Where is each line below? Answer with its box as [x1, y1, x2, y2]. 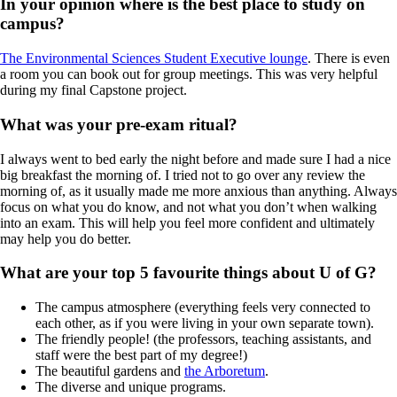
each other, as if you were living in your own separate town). [35, 315, 374, 331]
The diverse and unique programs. [35, 378, 226, 394]
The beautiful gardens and [35, 362, 184, 378]
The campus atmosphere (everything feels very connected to [35, 299, 370, 315]
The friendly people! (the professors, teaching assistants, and [35, 331, 371, 346]
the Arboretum [184, 362, 265, 378]
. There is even [307, 51, 390, 66]
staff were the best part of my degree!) [35, 346, 247, 362]
